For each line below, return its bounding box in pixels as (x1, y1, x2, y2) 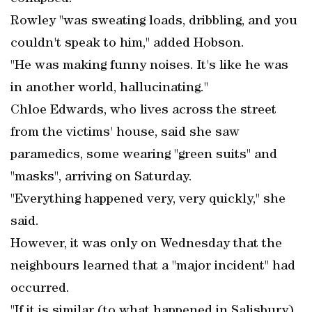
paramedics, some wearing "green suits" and (10, 148, 277, 162)
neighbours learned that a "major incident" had (10, 260, 295, 274)
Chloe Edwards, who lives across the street (10, 104, 276, 118)
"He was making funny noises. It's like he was (10, 59, 288, 73)
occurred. (10, 282, 70, 296)
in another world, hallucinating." (10, 81, 208, 95)
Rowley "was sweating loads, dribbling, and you (10, 15, 297, 29)
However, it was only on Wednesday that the (10, 237, 282, 251)
